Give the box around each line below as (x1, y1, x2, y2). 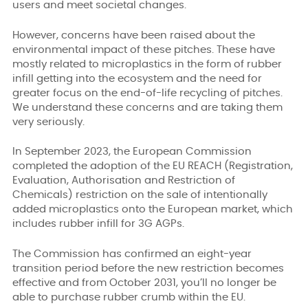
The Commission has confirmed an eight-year (12, 248, 252, 259)
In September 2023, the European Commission (12, 146, 252, 157)
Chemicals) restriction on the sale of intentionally (12, 190, 267, 200)
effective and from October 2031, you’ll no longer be (12, 277, 276, 288)
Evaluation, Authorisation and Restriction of (12, 175, 235, 186)
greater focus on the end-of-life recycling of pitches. (12, 87, 283, 98)
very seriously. (12, 116, 85, 127)
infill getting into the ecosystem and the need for (12, 73, 262, 84)
